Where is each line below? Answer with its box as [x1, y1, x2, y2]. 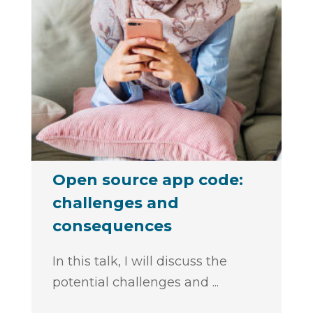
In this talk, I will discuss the [52, 253, 227, 269]
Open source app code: [52, 170, 243, 189]
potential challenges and [52, 274, 212, 290]
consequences [52, 216, 172, 235]
